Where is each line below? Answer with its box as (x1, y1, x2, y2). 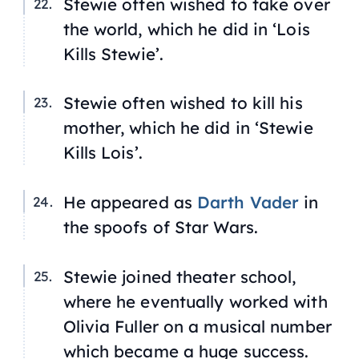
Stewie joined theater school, (63, 266, 296, 288)
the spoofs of (63, 216, 175, 238)
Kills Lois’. (63, 142, 143, 163)
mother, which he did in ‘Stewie (63, 117, 313, 139)
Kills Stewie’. (63, 42, 163, 64)
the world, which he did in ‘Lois (63, 18, 310, 39)
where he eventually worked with (63, 291, 328, 313)
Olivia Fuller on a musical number (63, 316, 332, 337)
